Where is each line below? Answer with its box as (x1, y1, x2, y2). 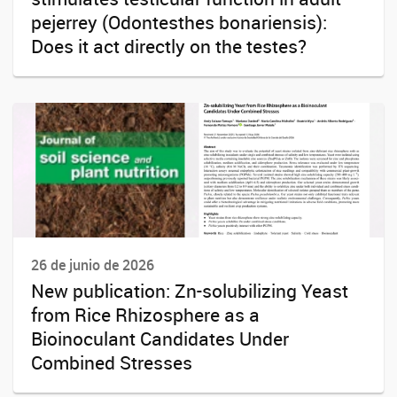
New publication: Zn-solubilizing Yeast (31, 277, 348, 303)
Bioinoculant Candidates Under (31, 325, 289, 351)
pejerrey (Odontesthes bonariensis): (31, 9, 327, 35)
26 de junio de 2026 (31, 254, 154, 275)
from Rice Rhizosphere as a (31, 301, 260, 327)
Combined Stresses (31, 349, 192, 375)
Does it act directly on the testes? (31, 33, 307, 58)
